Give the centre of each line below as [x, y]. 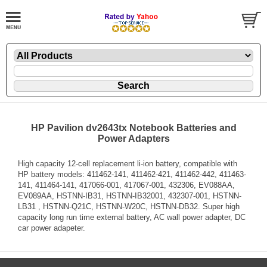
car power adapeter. [52, 228]
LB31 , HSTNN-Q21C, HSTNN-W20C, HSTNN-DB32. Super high [129, 206]
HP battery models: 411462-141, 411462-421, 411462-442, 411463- [132, 174]
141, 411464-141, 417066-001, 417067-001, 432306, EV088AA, [126, 185]
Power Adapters [133, 138]
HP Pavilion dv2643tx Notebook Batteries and [133, 128]
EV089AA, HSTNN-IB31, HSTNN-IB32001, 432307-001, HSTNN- [130, 195]
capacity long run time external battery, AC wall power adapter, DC [132, 217]
